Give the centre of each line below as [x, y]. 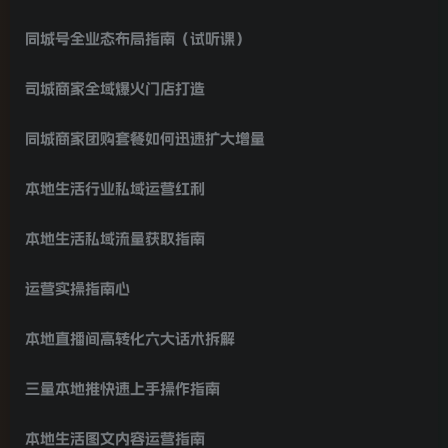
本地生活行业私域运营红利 [115, 188]
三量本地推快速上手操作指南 [122, 388]
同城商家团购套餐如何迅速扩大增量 [145, 138]
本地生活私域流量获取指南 [115, 238]
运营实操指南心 [77, 288]
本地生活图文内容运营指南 [115, 438]
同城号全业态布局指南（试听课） [137, 38]
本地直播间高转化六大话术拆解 [130, 338]
